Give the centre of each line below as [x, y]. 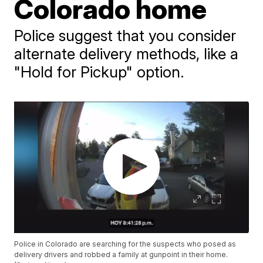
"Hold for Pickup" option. [100, 72]
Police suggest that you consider [125, 36]
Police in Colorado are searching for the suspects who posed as [125, 244]
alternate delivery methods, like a [127, 54]
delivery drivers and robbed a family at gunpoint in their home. [121, 255]
